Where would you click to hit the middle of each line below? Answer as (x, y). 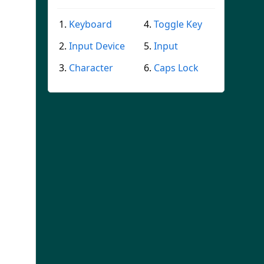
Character (91, 68)
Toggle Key (178, 24)
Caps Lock (176, 68)
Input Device (97, 46)
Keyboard (90, 24)
